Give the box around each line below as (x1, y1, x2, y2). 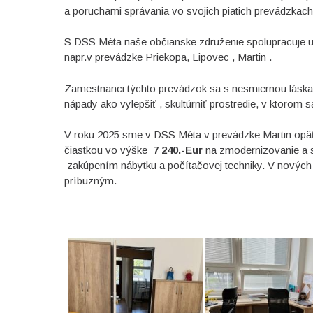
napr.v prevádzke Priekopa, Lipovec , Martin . (64, 51, 272, 63)
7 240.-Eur (152, 144, 203, 156)
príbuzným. (64, 175, 117, 187)
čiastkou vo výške (64, 144, 153, 156)
